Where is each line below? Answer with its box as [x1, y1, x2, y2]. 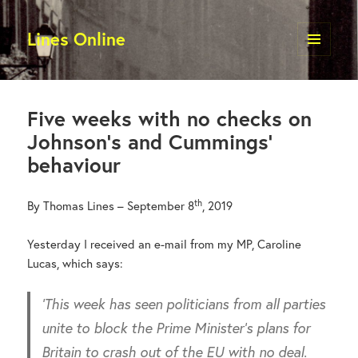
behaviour [27, 151, 121, 179]
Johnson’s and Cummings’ [27, 128, 273, 156]
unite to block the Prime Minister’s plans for [42, 318, 311, 338]
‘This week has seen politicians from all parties [42, 294, 326, 314]
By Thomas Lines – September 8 [27, 197, 195, 214]
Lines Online [27, 27, 126, 51]
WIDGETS [297, 82, 343, 97]
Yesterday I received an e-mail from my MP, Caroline [27, 236, 302, 253]
